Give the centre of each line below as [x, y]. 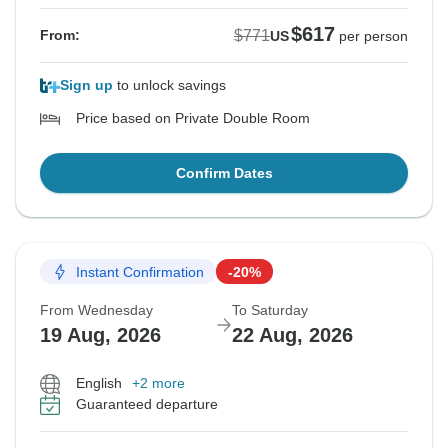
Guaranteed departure [147, 404]
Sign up [86, 85]
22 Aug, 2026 [292, 335]
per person [373, 36]
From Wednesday [96, 310]
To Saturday [270, 310]
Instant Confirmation [140, 271]
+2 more [158, 383]
